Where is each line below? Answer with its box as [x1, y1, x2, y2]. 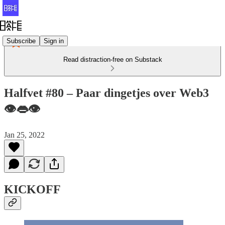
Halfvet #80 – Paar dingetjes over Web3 [4, 86, 209, 99]
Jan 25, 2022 [4, 130, 45, 139]
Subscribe [7, 37, 36, 45]
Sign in [44, 37, 64, 45]
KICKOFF [4, 182, 61, 196]
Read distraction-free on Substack [63, 56, 162, 63]
